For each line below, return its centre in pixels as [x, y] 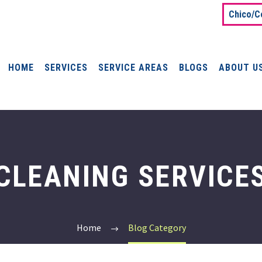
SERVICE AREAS [133, 68]
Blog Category [157, 227]
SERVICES [66, 68]
